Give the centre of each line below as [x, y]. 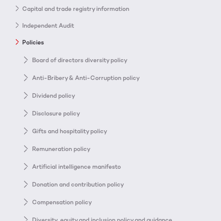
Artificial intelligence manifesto [76, 166]
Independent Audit [48, 25]
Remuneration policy [61, 149]
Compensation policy [62, 202]
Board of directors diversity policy [80, 60]
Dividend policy [54, 95]
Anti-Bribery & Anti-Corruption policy [86, 78]
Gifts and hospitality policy [70, 131]
